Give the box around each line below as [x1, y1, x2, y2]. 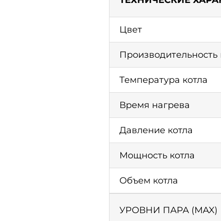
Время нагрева [119, 100, 190, 111]
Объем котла [119, 175, 179, 186]
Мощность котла [119, 150, 195, 161]
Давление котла [119, 125, 193, 136]
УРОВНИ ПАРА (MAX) [119, 205, 218, 216]
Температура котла [119, 74, 208, 86]
